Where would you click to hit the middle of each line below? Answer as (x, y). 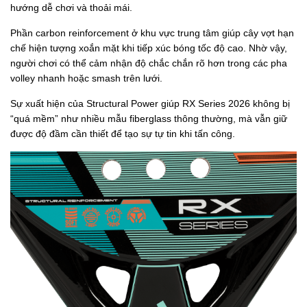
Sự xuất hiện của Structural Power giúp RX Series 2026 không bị (150, 104)
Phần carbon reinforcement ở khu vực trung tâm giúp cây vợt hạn (152, 33)
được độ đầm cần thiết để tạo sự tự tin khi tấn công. (123, 134)
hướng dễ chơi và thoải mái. (71, 8)
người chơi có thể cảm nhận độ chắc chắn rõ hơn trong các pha (149, 63)
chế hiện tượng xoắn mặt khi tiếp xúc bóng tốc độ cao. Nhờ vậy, (149, 48)
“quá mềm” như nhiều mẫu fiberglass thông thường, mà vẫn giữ (149, 119)
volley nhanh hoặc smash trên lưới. (86, 78)
